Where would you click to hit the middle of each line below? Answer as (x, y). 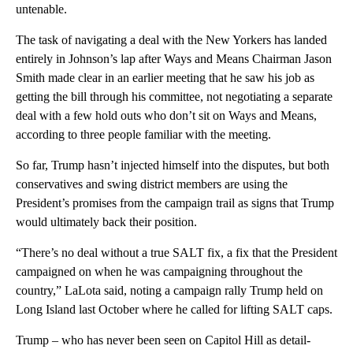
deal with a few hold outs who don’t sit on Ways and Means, (166, 115)
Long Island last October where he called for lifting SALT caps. (174, 309)
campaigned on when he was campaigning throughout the (159, 271)
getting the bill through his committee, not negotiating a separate (174, 96)
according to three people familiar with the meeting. (143, 134)
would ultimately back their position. (106, 221)
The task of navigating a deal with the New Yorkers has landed (171, 39)
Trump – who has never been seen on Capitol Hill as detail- (163, 340)
